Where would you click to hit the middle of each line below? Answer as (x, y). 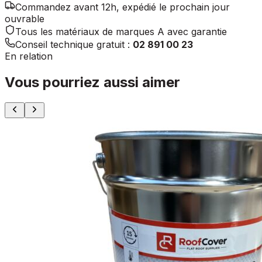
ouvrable (25, 18)
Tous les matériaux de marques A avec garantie (121, 31)
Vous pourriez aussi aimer (92, 82)
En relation (29, 56)
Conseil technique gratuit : (73, 44)
